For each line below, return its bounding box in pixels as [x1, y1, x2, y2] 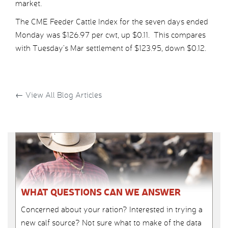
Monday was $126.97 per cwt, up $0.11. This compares [15, 30, 206, 40]
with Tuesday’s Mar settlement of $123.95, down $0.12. [15, 43, 206, 53]
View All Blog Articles [23, 90, 102, 100]
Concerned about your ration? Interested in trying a [21, 205, 203, 215]
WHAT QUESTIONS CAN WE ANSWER [21, 185, 181, 198]
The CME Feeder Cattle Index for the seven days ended [15, 17, 208, 27]
